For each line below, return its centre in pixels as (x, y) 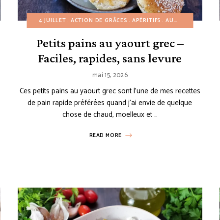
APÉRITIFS (147, 21)
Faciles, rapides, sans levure (110, 58)
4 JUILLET (53, 21)
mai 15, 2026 (110, 76)
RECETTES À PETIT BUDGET (133, 21)
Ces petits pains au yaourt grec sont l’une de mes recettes (110, 91)
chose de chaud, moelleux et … (110, 115)
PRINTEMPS (73, 21)
